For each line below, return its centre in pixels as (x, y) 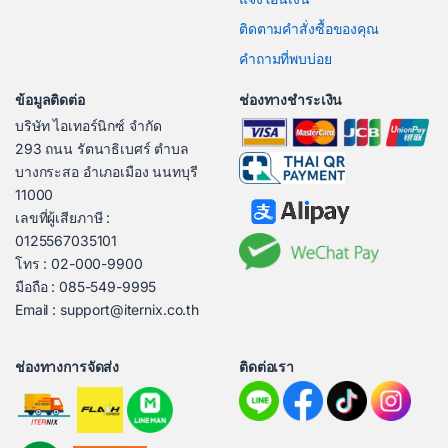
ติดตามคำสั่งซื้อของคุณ (309, 29)
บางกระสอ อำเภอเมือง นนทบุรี (106, 172)
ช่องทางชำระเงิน (291, 100)
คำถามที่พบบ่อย (285, 59)
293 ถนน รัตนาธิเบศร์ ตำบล (102, 149)
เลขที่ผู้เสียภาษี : (63, 218)
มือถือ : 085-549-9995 (86, 287)
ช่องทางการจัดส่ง (67, 367)
